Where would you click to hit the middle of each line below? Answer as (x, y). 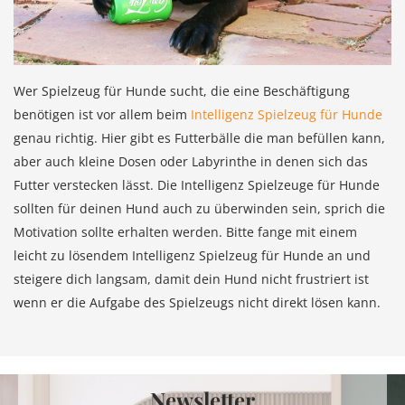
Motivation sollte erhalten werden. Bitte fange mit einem (185, 232)
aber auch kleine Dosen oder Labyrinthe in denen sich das (191, 162)
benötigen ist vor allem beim (102, 115)
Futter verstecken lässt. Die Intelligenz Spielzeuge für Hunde (197, 185)
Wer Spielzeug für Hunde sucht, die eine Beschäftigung (182, 91)
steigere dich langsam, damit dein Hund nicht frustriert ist (191, 279)
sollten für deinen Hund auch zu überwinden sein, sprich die (199, 209)
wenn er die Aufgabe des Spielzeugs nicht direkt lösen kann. (197, 303)
